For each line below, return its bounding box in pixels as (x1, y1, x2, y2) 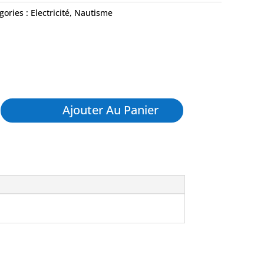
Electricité (31, 7, 70, 19)
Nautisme (74, 7, 113, 19)
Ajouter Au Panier (62, 102, 159, 118)
